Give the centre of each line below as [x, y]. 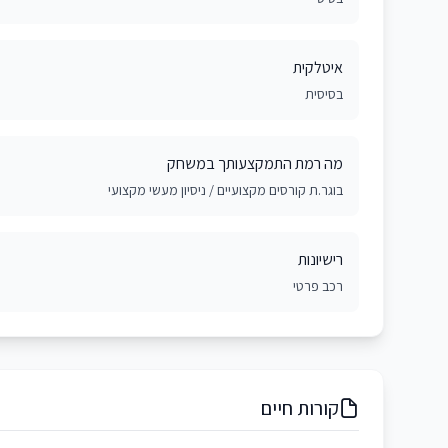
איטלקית [318, 67]
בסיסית [324, 94]
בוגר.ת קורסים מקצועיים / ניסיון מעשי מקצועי [225, 190]
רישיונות [320, 259]
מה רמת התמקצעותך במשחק [255, 163]
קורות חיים [300, 408]
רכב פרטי [318, 286]
